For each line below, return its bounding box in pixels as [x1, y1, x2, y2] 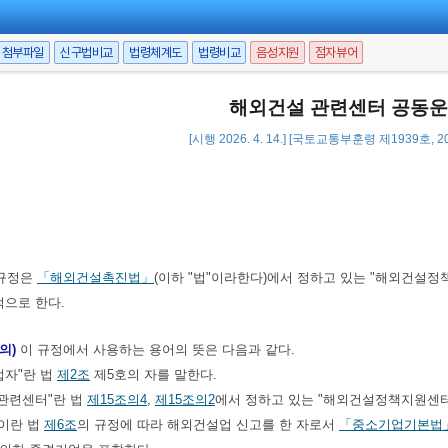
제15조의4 [87, 392, 147, 407]
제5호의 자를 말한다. [90, 367, 221, 382]
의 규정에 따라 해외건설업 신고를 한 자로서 [77, 417, 339, 432]
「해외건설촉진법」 [37, 270, 154, 285]
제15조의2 [155, 392, 215, 407]
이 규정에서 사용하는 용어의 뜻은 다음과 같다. [16, 342, 295, 357]
